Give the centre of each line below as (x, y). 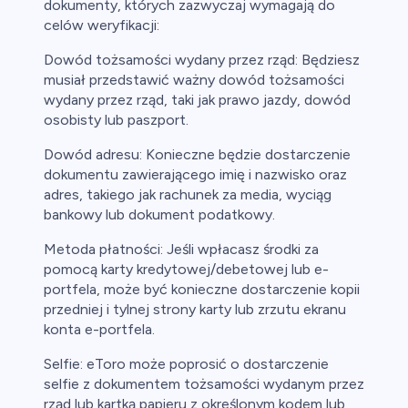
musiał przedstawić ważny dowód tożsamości (194, 80)
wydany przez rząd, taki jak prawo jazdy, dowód (197, 100)
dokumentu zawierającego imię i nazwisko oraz (195, 175)
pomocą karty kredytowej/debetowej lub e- (186, 270)
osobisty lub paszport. (116, 120)
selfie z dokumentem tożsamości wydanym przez (204, 384)
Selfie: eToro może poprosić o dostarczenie (186, 364)
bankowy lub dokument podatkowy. (159, 215)
